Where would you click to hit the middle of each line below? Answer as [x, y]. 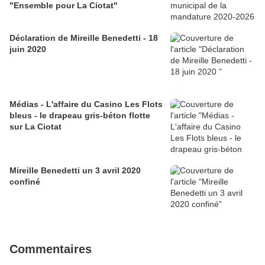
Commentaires [51, 249]
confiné [25, 182]
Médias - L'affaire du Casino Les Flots [86, 104]
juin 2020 [28, 49]
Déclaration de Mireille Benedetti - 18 [84, 38]
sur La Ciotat [35, 127]
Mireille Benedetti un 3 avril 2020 [46, 171]
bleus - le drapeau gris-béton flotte [80, 116]
